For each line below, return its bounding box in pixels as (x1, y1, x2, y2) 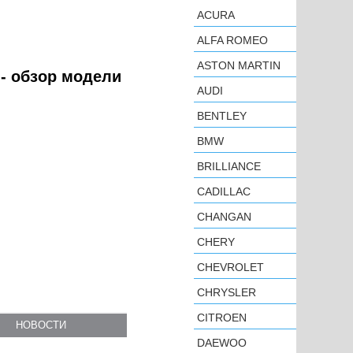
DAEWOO (197, 336, 247, 349)
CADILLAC (197, 185, 251, 198)
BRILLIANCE (197, 160, 261, 173)
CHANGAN (197, 210, 251, 223)
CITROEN (197, 311, 247, 324)
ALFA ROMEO (197, 34, 268, 46)
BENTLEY (197, 110, 247, 122)
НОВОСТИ (16, 319, 66, 331)
